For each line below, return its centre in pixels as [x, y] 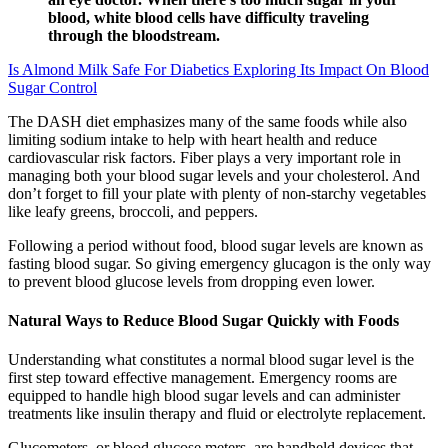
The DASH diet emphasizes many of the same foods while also [207, 121]
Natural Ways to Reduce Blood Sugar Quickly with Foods [203, 320]
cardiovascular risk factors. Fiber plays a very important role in [204, 157]
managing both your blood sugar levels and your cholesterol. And [214, 175]
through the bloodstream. [134, 35]
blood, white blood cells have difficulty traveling [208, 17]
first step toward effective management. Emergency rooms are [202, 378]
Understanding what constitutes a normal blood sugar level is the [211, 360]
